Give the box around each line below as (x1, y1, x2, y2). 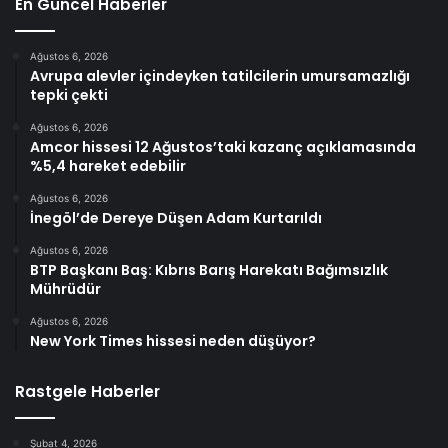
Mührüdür (30, 279, 101, 300)
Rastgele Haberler (15, 381, 160, 403)
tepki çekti (30, 85, 108, 106)
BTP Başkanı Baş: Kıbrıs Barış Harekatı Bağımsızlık (30, 260, 388, 281)
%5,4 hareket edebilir (30, 156, 186, 177)
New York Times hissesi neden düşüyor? (30, 331, 316, 352)
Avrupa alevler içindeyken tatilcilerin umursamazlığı (30, 66, 410, 87)
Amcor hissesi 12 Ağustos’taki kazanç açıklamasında (30, 137, 416, 158)
